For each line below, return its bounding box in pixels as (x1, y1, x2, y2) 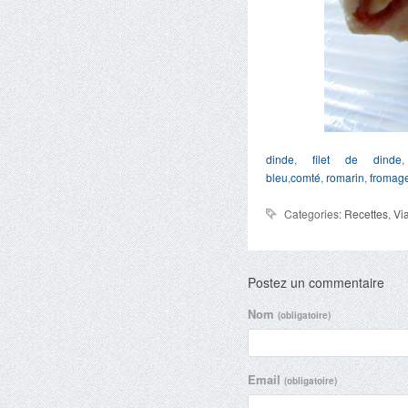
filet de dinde (311, 151, 402, 167)
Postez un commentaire (248, 273, 384, 291)
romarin (326, 169, 364, 185)
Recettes (344, 206, 388, 221)
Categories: (284, 206, 344, 221)
